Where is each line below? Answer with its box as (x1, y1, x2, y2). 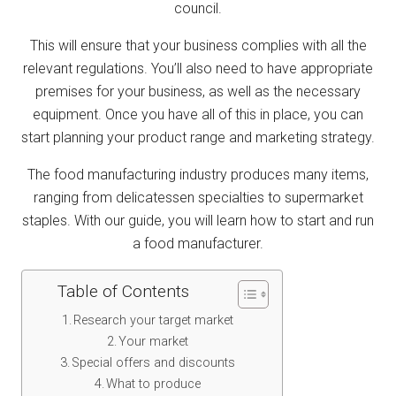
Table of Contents (57, 280, 189, 301)
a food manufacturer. (133, 234, 263, 252)
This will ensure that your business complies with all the (29, 36, 367, 54)
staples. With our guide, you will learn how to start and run (22, 211, 374, 229)
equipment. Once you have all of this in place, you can (33, 105, 363, 123)
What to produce (106, 376, 202, 392)
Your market (118, 333, 189, 349)
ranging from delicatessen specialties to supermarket (33, 188, 363, 206)
